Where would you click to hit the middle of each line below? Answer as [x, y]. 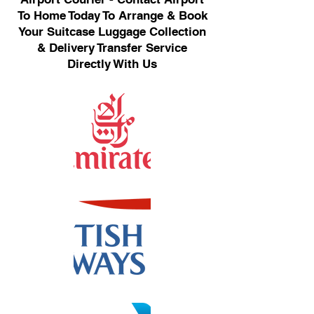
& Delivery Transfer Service [112, 48]
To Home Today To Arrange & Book [112, 15]
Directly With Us [112, 64]
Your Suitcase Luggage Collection [112, 32]
